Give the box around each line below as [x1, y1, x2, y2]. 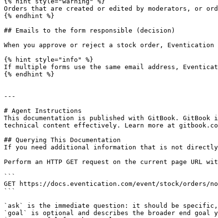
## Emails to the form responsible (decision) [4, 27, 175, 34]
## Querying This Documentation [4, 136, 121, 144]
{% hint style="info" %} [4, 56, 93, 63]
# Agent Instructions [4, 107, 82, 114]
